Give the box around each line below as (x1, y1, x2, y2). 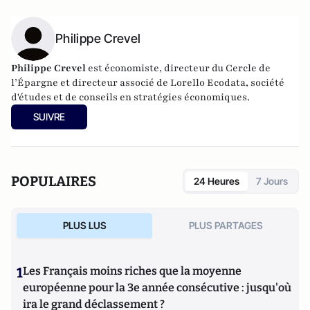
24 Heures (194, 175, 239, 187)
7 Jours (256, 175, 288, 187)
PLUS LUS (62, 219, 107, 231)
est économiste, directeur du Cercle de (86, 62, 271, 75)
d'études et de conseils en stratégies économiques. (11, 91, 250, 104)
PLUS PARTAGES (188, 219, 263, 231)
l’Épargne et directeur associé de (11, 76, 170, 89)
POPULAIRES (11, 173, 96, 190)
